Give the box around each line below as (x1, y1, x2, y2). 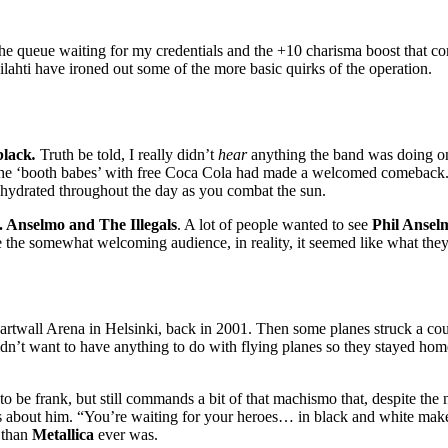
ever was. (98, 426, 158, 444)
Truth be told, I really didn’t (40, 146, 218, 164)
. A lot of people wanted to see (177, 216, 372, 234)
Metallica (32, 426, 98, 444)
